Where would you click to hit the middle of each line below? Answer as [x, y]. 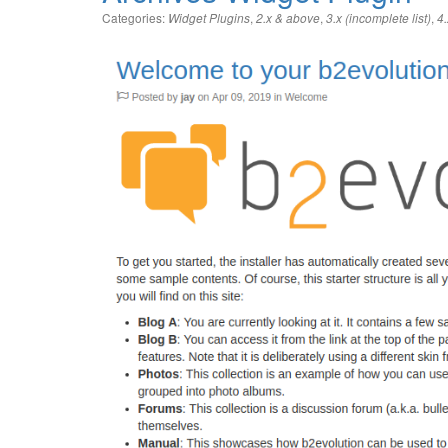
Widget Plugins [209, 18]
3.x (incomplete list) [378, 18]
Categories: [135, 17]
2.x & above [288, 18]
